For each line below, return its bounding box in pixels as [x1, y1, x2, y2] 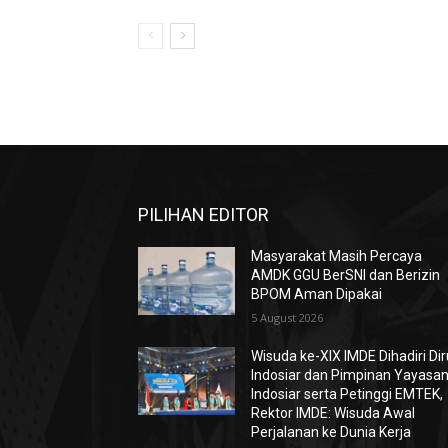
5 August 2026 [251, 310, 324, 326]
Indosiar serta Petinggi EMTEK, [251, 386, 444, 403]
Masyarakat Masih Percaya [251, 248, 423, 265]
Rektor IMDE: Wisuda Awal [251, 405, 416, 422]
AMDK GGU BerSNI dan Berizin [251, 267, 441, 284]
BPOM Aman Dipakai [251, 286, 383, 303]
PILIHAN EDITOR [138, 204, 269, 226]
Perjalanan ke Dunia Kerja [251, 424, 412, 441]
